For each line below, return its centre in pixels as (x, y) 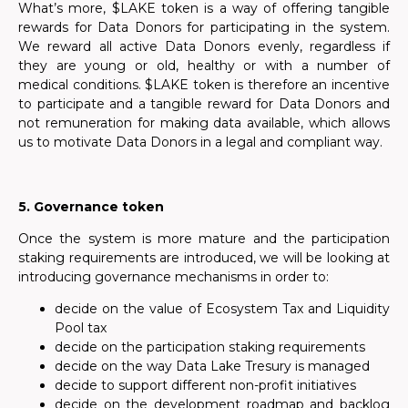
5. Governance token (91, 206)
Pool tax (81, 328)
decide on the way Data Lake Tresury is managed (212, 367)
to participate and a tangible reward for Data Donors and (204, 103)
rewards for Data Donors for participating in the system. (204, 27)
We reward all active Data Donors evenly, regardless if (204, 46)
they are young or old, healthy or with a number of (204, 65)
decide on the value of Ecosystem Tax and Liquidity (222, 309)
